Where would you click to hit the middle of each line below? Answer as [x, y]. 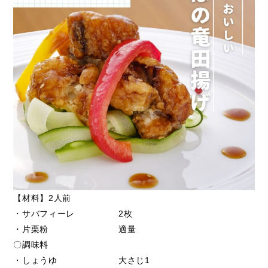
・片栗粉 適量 [75, 229]
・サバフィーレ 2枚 [73, 214]
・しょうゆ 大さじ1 [82, 261]
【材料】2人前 [42, 198]
